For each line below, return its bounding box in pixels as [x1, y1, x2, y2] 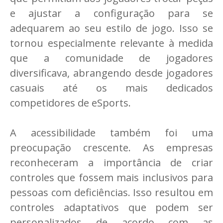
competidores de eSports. [10, 96, 131, 110]
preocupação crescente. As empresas [10, 141, 213, 155]
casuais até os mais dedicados [10, 81, 213, 95]
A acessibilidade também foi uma [10, 126, 213, 140]
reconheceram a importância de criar [10, 156, 213, 170]
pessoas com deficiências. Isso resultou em [10, 186, 213, 200]
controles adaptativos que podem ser [10, 201, 213, 215]
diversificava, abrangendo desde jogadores [10, 66, 213, 80]
